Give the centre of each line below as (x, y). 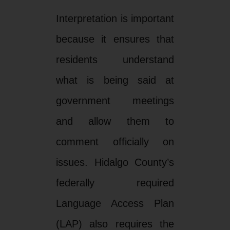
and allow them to (115, 121)
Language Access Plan (115, 203)
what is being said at (115, 80)
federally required (115, 183)
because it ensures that (115, 39)
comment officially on (115, 141)
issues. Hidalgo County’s (115, 162)
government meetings (115, 100)
